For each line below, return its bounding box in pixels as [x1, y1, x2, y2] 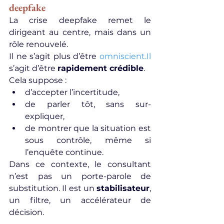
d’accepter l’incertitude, [25, 87, 119, 97]
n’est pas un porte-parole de [9, 171, 151, 181]
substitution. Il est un [9, 183, 96, 193]
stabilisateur [96, 183, 149, 193]
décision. [9, 207, 44, 217]
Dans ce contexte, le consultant [9, 159, 151, 169]
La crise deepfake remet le [9, 15, 151, 25]
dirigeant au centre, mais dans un [9, 27, 151, 37]
